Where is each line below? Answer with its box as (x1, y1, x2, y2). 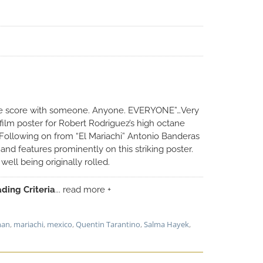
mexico (47, 219, 72, 230)
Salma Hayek (144, 219, 189, 230)
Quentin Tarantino (76, 219, 140, 230)
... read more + (55, 184, 111, 195)
